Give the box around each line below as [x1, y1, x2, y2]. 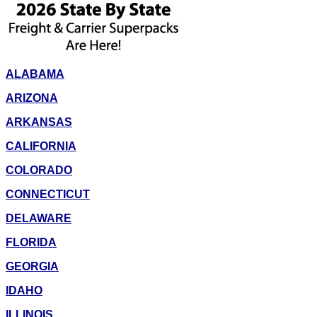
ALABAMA [6, 68, 64, 81]
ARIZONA [6, 92, 58, 105]
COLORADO [6, 164, 72, 177]
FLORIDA [6, 236, 57, 249]
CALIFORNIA [6, 140, 76, 153]
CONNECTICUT [6, 188, 90, 201]
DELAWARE [6, 212, 71, 225]
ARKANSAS [6, 116, 72, 129]
